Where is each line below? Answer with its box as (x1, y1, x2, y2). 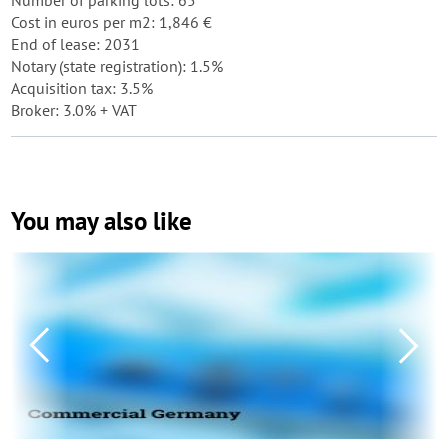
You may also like (11, 205, 192, 237)
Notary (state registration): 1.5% (11, 56, 223, 76)
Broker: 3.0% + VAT (11, 100, 137, 120)
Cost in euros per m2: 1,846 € (11, 12, 212, 32)
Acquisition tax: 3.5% (11, 78, 153, 98)
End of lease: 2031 (11, 34, 140, 54)
